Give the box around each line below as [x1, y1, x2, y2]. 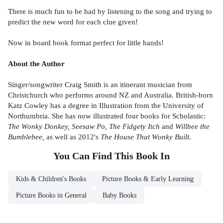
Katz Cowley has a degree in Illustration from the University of [8, 101, 204, 110]
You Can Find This [53, 151, 136, 162]
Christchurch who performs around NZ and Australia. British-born [8, 91, 213, 100]
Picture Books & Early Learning [102, 175, 194, 183]
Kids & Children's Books [16, 175, 86, 183]
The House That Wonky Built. [101, 132, 191, 141]
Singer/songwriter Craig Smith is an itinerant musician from [8, 80, 192, 89]
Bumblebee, [8, 132, 44, 141]
